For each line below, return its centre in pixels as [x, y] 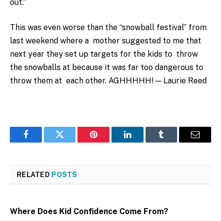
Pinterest [109, 142]
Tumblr [174, 142]
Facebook [42, 142]
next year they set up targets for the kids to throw [104, 54]
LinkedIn [143, 142]
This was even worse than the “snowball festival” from [108, 28]
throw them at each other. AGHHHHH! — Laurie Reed [108, 81]
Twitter [72, 142]
